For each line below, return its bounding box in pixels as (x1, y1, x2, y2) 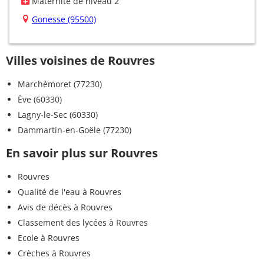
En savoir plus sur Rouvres (6, 144, 158, 161)
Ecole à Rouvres (18, 232, 80, 243)
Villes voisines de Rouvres (6, 52, 155, 68)
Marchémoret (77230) (18, 78, 102, 90)
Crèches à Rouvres (18, 247, 91, 259)
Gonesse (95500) (32, 13, 96, 25)
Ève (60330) (18, 93, 62, 105)
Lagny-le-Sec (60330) (18, 108, 98, 120)
